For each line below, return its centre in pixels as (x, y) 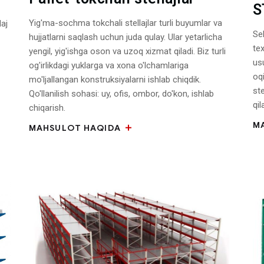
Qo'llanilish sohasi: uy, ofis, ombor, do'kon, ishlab (121, 94)
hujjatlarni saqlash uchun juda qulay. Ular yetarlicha (125, 37)
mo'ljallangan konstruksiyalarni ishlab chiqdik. (115, 80)
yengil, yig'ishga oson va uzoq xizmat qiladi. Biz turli (127, 52)
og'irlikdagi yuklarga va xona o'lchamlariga (108, 66)
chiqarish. (47, 108)
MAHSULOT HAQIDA (76, 128)
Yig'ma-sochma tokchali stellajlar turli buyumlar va (125, 23)
